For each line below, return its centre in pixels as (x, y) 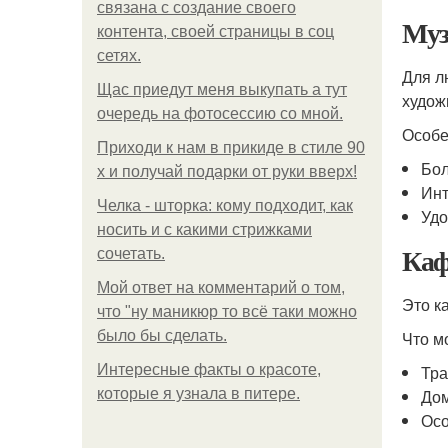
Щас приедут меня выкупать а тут (222, 89)
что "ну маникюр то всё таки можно (227, 311)
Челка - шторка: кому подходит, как (225, 205)
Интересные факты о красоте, (209, 369)
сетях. (119, 55)
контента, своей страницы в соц (215, 31)
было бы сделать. (162, 335)
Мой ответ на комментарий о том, (221, 287)
